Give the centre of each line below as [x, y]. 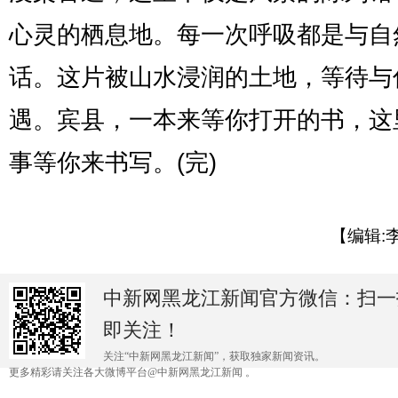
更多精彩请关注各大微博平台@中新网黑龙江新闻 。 [132, 372]
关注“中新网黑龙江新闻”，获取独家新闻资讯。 [214, 356]
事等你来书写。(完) [113, 162]
